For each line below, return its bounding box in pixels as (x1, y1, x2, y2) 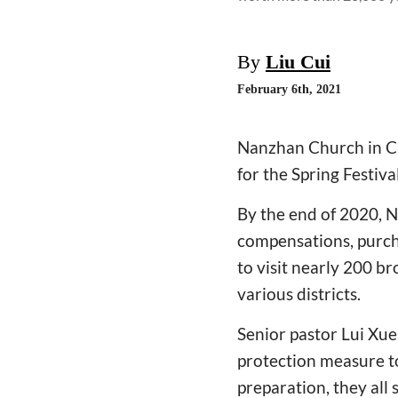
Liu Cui (266, 50, 330, 73)
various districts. (237, 283, 364, 304)
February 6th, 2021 (237, 82, 341, 96)
